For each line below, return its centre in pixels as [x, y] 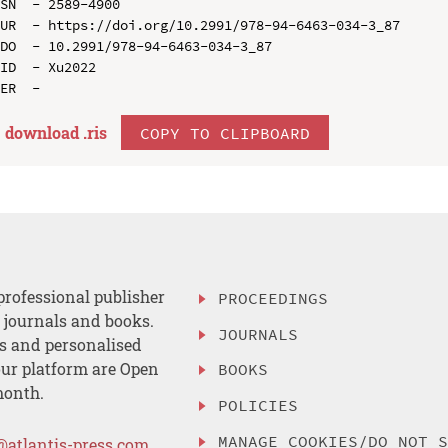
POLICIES [258, 405]
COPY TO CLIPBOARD [224, 132]
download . [45, 132]
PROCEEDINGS [273, 297]
